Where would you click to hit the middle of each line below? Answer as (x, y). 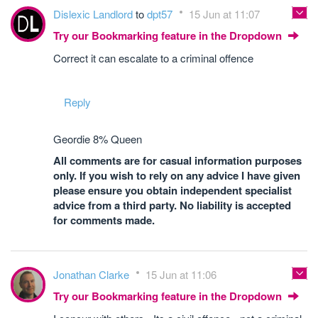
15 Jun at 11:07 (224, 14)
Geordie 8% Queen (98, 139)
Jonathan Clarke (93, 274)
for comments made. (104, 220)
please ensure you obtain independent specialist (172, 190)
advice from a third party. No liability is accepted (172, 205)
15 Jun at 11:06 (181, 274)
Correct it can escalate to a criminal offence (153, 58)
